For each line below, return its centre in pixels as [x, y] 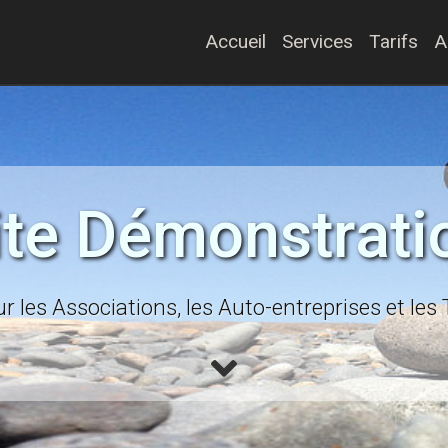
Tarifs [393, 41]
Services [317, 41]
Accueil [235, 41]
